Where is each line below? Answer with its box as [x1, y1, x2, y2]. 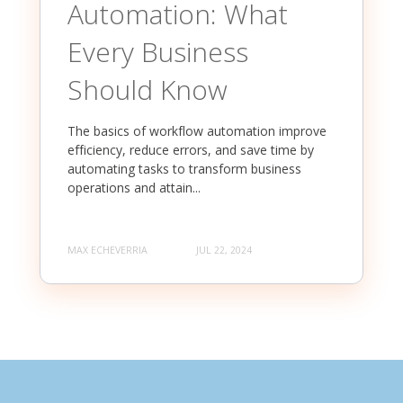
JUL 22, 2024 [196, 243, 252, 256]
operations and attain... [67, 179, 201, 197]
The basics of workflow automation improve [67, 122, 327, 140]
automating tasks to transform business [67, 160, 301, 178]
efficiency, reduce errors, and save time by [67, 141, 314, 159]
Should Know [67, 71, 228, 109]
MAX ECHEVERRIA [67, 243, 148, 256]
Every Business [67, 33, 248, 71]
